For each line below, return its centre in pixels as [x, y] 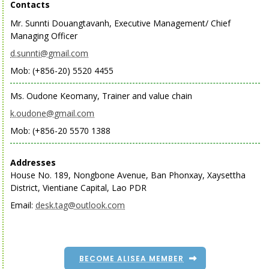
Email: [23, 205]
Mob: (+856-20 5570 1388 [60, 131]
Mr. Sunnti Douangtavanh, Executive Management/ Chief [120, 23]
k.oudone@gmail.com [52, 113]
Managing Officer [44, 36]
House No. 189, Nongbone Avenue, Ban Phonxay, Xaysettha [128, 175]
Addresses [33, 162]
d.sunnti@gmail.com [49, 53]
